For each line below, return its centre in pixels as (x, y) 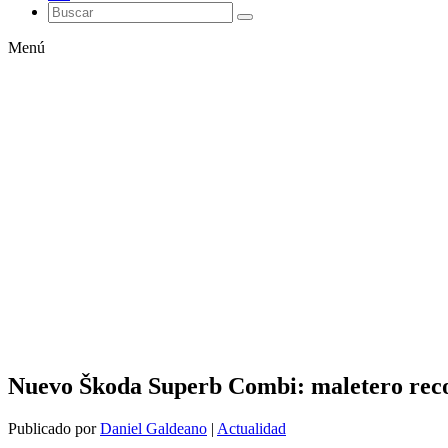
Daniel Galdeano (153, 428)
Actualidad (251, 428)
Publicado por (54, 428)
